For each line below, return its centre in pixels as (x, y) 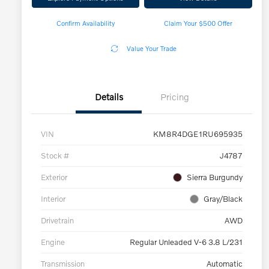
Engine (53, 242)
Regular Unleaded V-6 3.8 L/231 (186, 242)
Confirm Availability (85, 23)
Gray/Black (223, 199)
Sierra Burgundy (215, 177)
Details (109, 97)
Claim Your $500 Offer (198, 23)
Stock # (55, 156)
